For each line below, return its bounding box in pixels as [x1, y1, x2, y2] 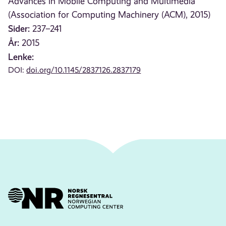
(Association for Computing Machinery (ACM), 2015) [8, 10, 211, 20]
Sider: [8, 23, 30, 34]
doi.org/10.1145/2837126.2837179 [26, 65, 141, 75]
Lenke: [8, 51, 34, 62]
